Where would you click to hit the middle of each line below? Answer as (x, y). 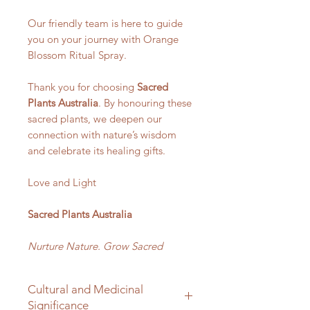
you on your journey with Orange (103, 39)
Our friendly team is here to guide (105, 23)
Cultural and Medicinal (85, 289)
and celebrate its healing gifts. (97, 150)
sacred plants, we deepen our (95, 118)
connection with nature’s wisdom (102, 134)
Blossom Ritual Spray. (77, 55)
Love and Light (62, 182)
